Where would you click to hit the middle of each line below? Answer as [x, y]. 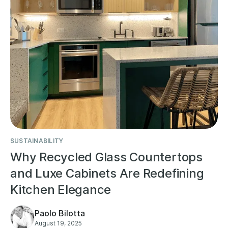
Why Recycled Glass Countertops [106, 157]
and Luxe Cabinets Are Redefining [107, 173]
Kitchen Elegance [61, 189]
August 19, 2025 [58, 223]
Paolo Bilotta [60, 213]
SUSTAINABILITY [37, 140]
